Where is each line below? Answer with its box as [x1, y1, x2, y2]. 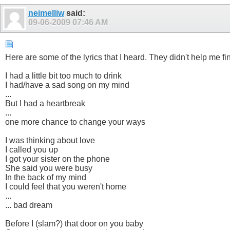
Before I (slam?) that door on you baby [5, 219, 143, 228]
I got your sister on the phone [5, 154, 110, 163]
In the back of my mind [5, 172, 86, 182]
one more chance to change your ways [5, 117, 145, 126]
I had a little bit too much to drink [5, 71, 122, 80]
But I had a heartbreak [5, 99, 85, 108]
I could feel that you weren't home [5, 182, 126, 191]
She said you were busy [5, 163, 92, 172]
